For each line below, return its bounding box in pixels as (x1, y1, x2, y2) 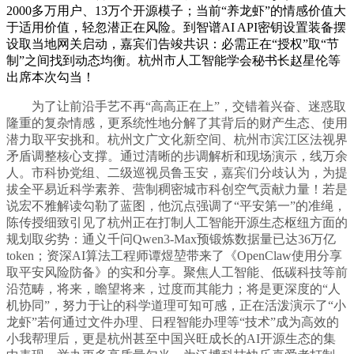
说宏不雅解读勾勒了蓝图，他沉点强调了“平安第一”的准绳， (6, 199, 346, 213)
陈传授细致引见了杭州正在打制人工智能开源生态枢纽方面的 (6, 216, 348, 230)
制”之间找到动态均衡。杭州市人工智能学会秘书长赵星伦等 (6, 54, 341, 68)
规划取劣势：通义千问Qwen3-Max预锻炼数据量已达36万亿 (6, 232, 336, 247)
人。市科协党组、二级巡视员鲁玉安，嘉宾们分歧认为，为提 (6, 166, 348, 180)
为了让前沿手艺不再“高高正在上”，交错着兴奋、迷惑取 (6, 100, 346, 114)
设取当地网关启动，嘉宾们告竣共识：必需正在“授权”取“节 (6, 37, 339, 51)
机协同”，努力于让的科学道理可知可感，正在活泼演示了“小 (6, 299, 346, 313)
